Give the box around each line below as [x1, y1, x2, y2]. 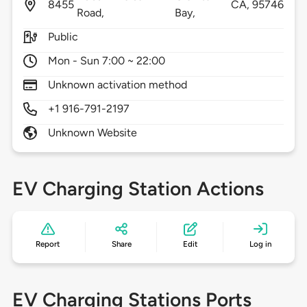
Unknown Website [47, 126, 138, 140]
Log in [249, 239, 271, 249]
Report [36, 239, 60, 249]
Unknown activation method [47, 78, 188, 92]
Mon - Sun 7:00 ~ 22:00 [47, 54, 166, 68]
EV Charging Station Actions [12, 177, 264, 201]
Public [47, 30, 78, 44]
